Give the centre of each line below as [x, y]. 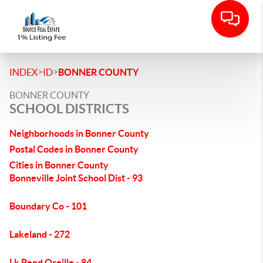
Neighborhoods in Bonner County [79, 133]
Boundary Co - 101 [48, 206]
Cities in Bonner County [59, 165]
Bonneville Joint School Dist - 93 [76, 178]
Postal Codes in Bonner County [74, 149]
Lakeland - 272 [40, 234]
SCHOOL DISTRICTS [69, 108]
